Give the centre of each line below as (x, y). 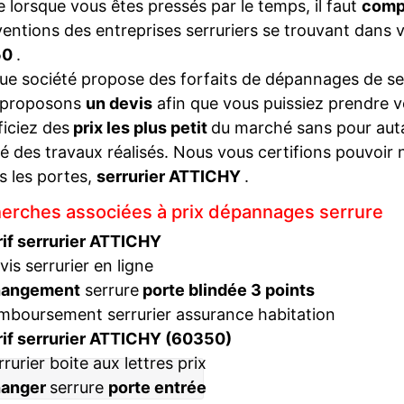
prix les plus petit (140, 128)
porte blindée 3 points (226, 290)
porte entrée (157, 387)
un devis (119, 103)
